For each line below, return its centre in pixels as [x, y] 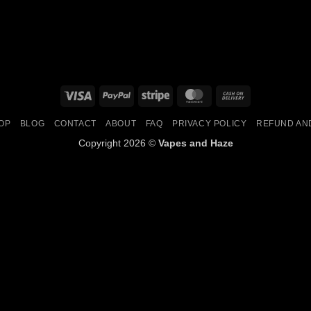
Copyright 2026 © [118, 143]
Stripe [182, 94]
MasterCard [234, 94]
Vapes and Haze [195, 143]
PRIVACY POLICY [209, 124]
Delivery [264, 126]
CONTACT [75, 124]
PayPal [145, 94]
